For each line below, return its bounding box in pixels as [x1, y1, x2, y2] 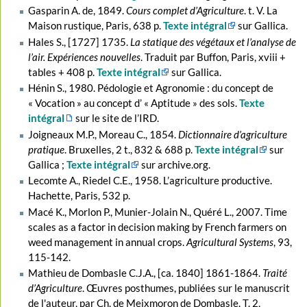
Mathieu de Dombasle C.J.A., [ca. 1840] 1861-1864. [27, 267, 262, 280]
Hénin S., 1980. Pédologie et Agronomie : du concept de [27, 82, 273, 95]
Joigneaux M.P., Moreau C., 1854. [27, 127, 178, 140]
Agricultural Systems [186, 235, 273, 248]
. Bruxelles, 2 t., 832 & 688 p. [64, 143, 195, 156]
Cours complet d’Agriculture [125, 4, 244, 17]
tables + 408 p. [27, 65, 97, 78]
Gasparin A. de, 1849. [27, 4, 126, 17]
